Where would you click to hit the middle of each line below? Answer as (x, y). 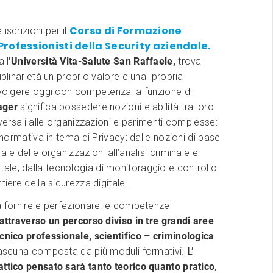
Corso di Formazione (126, 31)
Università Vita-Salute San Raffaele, (95, 62)
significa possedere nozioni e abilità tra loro (115, 107)
